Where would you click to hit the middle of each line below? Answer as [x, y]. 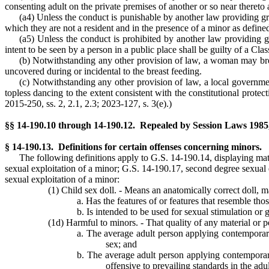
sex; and [121, 244]
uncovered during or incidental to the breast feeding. [103, 71]
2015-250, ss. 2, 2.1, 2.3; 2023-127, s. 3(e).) [88, 104]
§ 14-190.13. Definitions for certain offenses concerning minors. [133, 147]
